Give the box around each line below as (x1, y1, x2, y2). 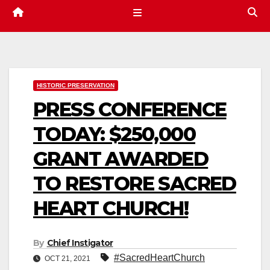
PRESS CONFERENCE (33, 98, 227, 122)
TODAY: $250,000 (33, 122, 195, 146)
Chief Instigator (46, 237, 113, 249)
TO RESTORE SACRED (33, 172, 236, 196)
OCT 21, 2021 (43, 254, 92, 263)
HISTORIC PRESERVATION (37, 82, 115, 89)
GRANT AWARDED (33, 147, 209, 171)
